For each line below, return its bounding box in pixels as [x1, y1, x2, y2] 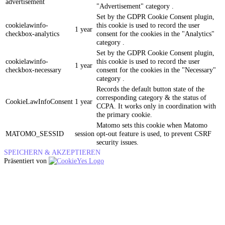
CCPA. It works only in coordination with [96, 102, 216, 110]
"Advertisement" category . [96, 2, 174, 11]
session [75, 130, 94, 138]
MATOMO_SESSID [6, 130, 64, 138]
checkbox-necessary [6, 66, 61, 74]
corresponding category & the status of [96, 93, 206, 102]
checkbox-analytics [6, 30, 59, 38]
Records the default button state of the [96, 85, 204, 93]
